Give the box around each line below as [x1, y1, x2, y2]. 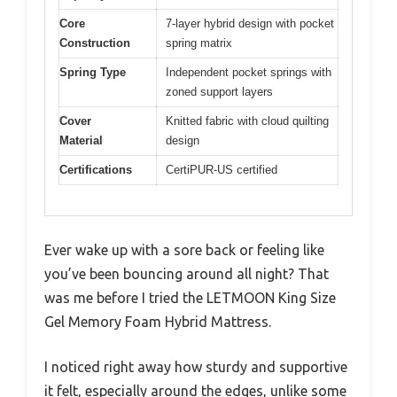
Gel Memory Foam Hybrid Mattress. [44, 314, 271, 331]
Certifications [59, 162, 132, 176]
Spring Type [59, 65, 126, 79]
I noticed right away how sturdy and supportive [44, 359, 347, 376]
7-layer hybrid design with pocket [166, 16, 334, 30]
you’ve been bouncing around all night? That [44, 266, 329, 283]
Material [59, 133, 103, 147]
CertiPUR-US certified [166, 162, 277, 176]
